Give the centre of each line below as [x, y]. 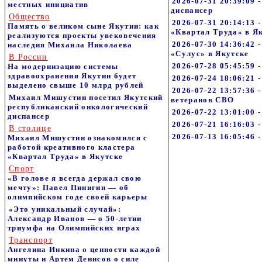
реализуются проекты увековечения [82, 35]
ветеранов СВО [203, 100]
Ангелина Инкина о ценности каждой [84, 249]
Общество [30, 17]
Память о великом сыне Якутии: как [83, 26]
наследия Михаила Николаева [70, 45]
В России [28, 57]
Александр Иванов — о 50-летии [75, 218]
